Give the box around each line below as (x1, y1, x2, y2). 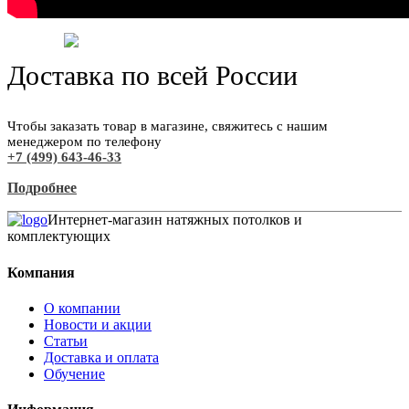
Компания (7, 264, 75, 280)
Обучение (44, 365, 105, 382)
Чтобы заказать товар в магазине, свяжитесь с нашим (7, 119, 328, 134)
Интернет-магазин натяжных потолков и (47, 212, 302, 228)
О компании (44, 299, 121, 316)
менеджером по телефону (7, 134, 162, 150)
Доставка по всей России (7, 60, 298, 91)
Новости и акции (44, 316, 152, 332)
